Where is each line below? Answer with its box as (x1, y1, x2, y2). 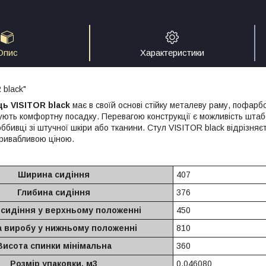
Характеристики (140, 47, 204, 58)
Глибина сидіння (17, 187, 90, 197)
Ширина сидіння (18, 169, 90, 179)
